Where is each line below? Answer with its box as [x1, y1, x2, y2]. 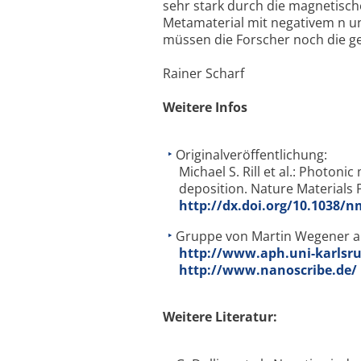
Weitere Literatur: [163, 308, 277, 326]
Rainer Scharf [163, 64, 244, 82]
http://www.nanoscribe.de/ [179, 261, 357, 279]
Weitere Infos [163, 98, 247, 116]
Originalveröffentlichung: [176, 146, 327, 164]
